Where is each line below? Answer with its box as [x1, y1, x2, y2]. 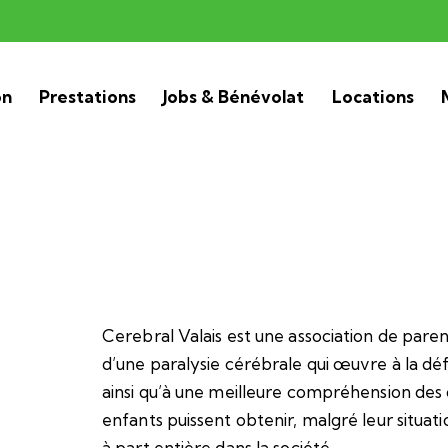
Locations [331, 86, 414, 108]
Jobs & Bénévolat [163, 86, 305, 108]
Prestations [39, 86, 137, 108]
